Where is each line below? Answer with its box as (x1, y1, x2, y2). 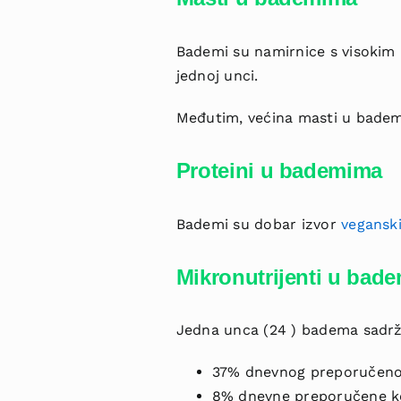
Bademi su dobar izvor (175, 215, 342, 233)
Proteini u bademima (175, 158, 382, 183)
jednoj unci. (175, 66, 259, 84)
